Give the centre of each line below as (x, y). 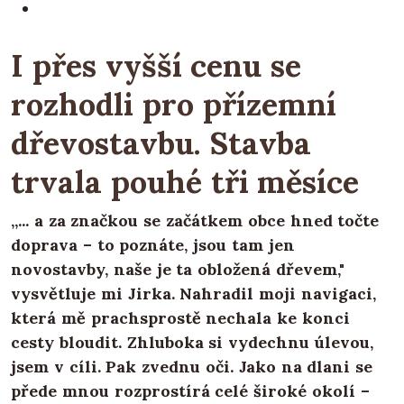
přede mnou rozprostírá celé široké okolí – (190, 391)
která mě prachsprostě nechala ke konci (180, 318)
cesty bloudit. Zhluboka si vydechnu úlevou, (192, 343)
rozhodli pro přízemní (174, 105)
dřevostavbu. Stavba (161, 143)
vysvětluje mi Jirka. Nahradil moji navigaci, (193, 294)
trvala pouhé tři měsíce (185, 182)
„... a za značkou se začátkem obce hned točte (195, 221)
